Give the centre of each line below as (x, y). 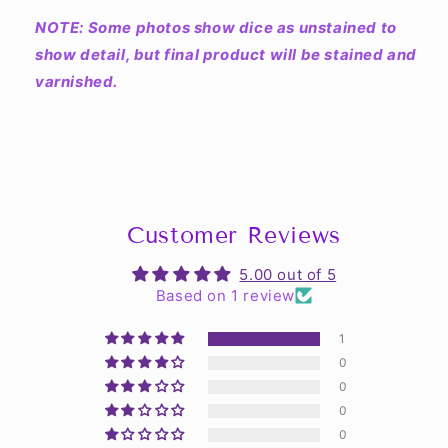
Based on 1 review (225, 296)
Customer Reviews (234, 235)
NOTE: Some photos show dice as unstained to (216, 28)
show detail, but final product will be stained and (226, 55)
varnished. (76, 82)
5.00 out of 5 (288, 275)
